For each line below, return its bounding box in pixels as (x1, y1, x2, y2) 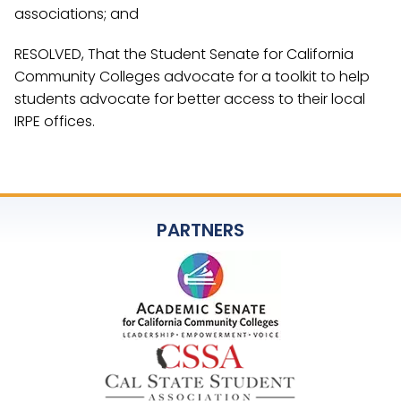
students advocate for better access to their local (14, 89, 365, 109)
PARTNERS (157, 218, 244, 243)
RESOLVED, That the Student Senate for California (14, 44, 354, 64)
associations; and (14, 4, 139, 24)
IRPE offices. (14, 111, 95, 132)
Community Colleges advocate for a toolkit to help (14, 66, 370, 87)
